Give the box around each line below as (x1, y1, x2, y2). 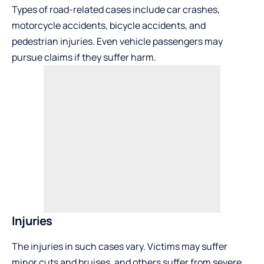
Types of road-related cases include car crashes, (12, 3, 220, 16)
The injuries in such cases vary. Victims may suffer (12, 240, 227, 253)
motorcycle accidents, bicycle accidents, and (12, 19, 206, 32)
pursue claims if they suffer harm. (12, 51, 156, 64)
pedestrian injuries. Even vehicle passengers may (12, 35, 223, 48)
